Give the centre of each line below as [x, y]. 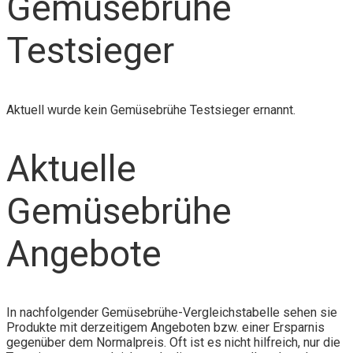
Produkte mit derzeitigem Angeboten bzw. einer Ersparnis [165, 327]
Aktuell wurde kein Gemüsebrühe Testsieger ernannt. [151, 110]
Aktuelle [71, 168]
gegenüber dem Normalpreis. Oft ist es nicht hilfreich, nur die [173, 342]
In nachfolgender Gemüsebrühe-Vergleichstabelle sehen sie [172, 312]
